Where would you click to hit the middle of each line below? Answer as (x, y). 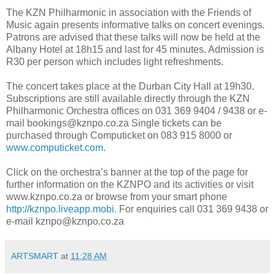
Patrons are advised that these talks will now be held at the (133, 37)
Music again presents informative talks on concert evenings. (135, 25)
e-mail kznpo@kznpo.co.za (65, 221)
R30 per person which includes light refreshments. (115, 61)
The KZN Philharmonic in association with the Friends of (129, 12)
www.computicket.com (55, 147)
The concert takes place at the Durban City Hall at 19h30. (130, 86)
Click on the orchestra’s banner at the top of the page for (127, 172)
